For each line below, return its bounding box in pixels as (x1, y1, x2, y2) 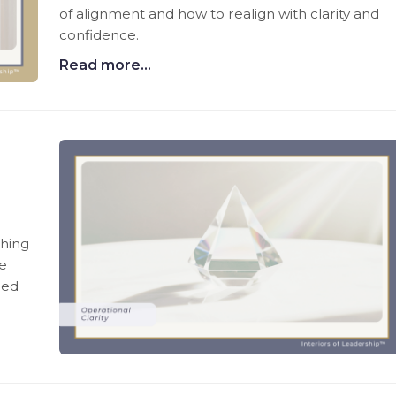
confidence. (59, 26, 140, 43)
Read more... (59, 56, 152, 73)
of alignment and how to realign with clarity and (59, 4, 380, 22)
